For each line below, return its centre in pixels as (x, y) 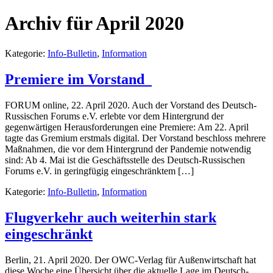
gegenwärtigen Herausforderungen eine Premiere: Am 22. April (127, 127)
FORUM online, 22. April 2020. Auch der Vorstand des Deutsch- (131, 105)
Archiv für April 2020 (94, 23)
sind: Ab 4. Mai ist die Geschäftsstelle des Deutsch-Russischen (125, 160)
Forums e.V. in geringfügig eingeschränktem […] (99, 171)
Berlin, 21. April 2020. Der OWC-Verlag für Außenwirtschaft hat (130, 260)
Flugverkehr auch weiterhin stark (111, 217)
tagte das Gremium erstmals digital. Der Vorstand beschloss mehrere (135, 138)
